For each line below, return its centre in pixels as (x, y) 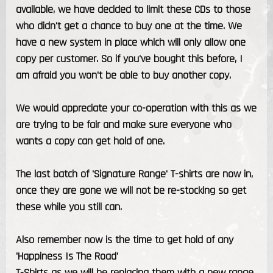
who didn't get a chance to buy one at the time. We (129, 26)
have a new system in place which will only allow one (131, 42)
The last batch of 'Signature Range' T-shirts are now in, (134, 174)
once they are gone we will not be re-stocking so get (131, 190)
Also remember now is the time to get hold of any (125, 239)
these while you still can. (69, 207)
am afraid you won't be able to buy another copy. (123, 75)
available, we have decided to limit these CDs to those (133, 9)
